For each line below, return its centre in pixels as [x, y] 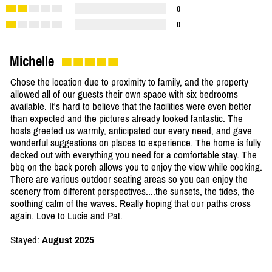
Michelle [32, 62]
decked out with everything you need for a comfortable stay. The [134, 155]
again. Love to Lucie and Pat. [66, 216]
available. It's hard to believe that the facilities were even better [131, 107]
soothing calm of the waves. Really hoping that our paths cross [131, 204]
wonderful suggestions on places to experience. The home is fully [136, 143]
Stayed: [26, 240]
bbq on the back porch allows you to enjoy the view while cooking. [136, 167]
